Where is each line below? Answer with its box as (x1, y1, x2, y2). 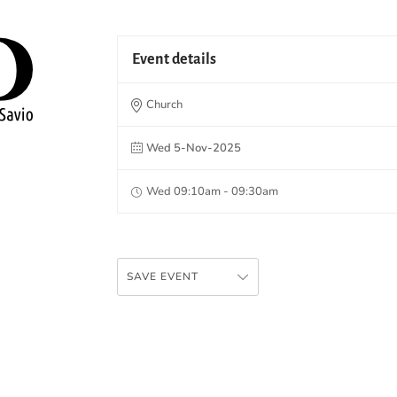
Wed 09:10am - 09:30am (146, 183, 278, 199)
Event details (132, 51, 216, 67)
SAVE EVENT (127, 269, 198, 284)
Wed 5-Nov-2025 (146, 139, 241, 156)
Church (146, 96, 183, 113)
